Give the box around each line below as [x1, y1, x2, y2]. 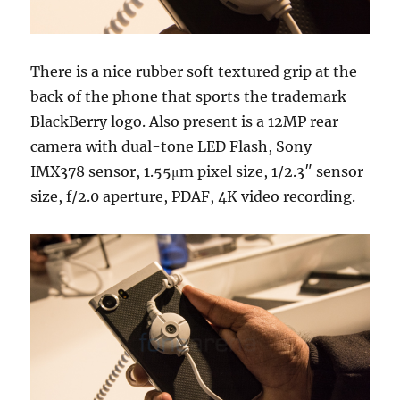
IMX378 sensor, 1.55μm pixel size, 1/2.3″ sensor [30, 162, 364, 181]
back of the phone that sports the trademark [30, 87, 347, 106]
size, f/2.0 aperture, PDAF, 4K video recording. [30, 187, 356, 206]
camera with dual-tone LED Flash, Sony [30, 137, 312, 156]
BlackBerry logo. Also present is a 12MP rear [30, 112, 339, 131]
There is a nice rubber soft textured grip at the [30, 62, 358, 81]
